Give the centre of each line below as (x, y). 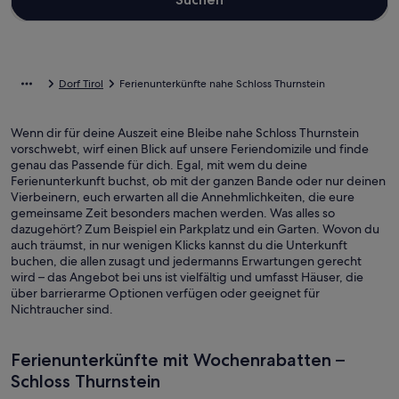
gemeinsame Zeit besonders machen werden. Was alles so (173, 213)
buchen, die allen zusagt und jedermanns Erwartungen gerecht (186, 261)
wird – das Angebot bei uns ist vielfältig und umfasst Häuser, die (187, 277)
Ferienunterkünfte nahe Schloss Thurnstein (222, 84)
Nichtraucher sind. (62, 309)
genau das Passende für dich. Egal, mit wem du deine (159, 165)
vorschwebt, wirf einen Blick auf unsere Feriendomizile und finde (190, 149)
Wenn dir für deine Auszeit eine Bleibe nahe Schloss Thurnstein (185, 133)
